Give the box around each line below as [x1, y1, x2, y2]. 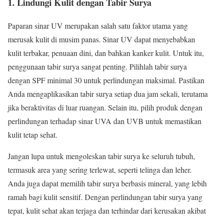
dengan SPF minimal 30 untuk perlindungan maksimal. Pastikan [8, 75, 204, 86]
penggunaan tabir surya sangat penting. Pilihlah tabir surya [8, 61, 187, 72]
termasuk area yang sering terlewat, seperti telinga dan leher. [8, 164, 192, 175]
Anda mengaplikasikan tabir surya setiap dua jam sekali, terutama [8, 89, 208, 99]
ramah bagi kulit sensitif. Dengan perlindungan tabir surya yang [8, 192, 202, 202]
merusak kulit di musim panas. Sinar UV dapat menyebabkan [8, 34, 195, 45]
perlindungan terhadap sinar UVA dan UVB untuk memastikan [8, 116, 201, 127]
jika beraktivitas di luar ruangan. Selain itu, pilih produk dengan [8, 102, 202, 113]
